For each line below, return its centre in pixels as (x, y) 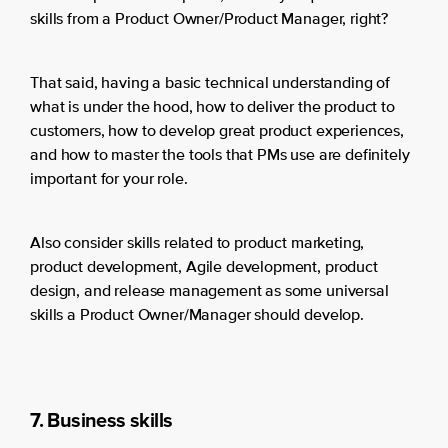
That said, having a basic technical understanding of (210, 84)
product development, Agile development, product (204, 268)
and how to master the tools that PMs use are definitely (220, 156)
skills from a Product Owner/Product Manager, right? (209, 20)
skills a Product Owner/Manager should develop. (197, 316)
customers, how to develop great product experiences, (217, 132)
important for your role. (109, 180)
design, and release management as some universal (209, 292)
